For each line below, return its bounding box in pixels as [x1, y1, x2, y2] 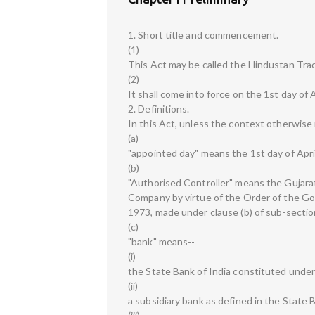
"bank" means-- [128, 235, 195, 247]
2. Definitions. [128, 102, 190, 115]
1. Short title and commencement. [128, 28, 279, 41]
